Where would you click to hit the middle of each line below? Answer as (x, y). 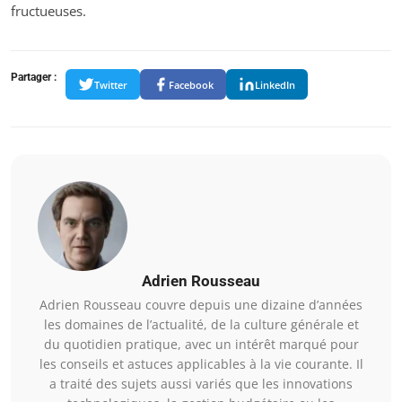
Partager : (34, 78)
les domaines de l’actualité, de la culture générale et (201, 325)
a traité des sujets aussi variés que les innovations (201, 384)
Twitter (111, 84)
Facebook (191, 84)
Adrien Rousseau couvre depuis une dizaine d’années (201, 305)
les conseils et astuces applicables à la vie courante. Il (201, 364)
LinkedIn (275, 84)
